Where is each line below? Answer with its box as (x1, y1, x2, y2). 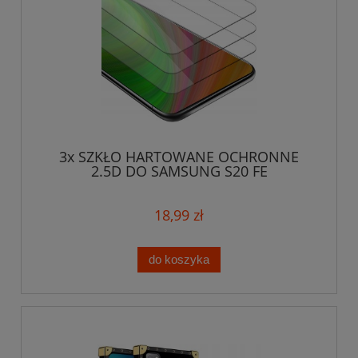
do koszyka (149, 253, 209, 267)
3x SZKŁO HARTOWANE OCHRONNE (59, 147, 299, 167)
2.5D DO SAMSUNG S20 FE (90, 161, 268, 181)
